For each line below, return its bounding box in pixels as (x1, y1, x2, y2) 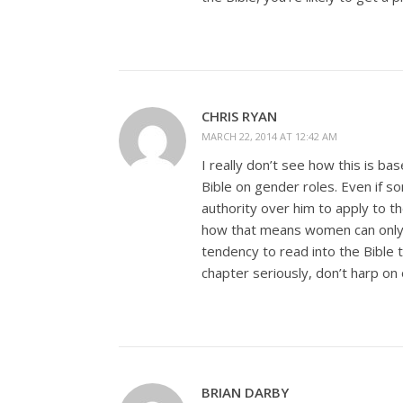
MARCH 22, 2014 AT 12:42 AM (201, 130, 337, 143)
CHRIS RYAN (201, 107, 277, 125)
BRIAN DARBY (201, 383, 289, 401)
